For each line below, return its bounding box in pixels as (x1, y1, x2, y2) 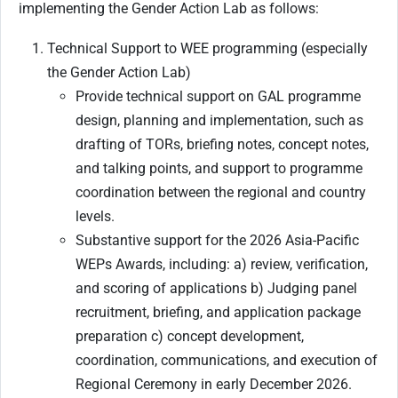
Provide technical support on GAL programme (76, 88, 361, 106)
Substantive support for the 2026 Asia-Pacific (76, 232, 359, 250)
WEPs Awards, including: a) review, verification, (76, 256, 368, 274)
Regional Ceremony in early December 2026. (76, 376, 352, 394)
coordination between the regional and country (76, 184, 366, 202)
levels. (76, 208, 118, 226)
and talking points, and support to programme (76, 160, 362, 178)
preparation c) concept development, (76, 328, 304, 346)
